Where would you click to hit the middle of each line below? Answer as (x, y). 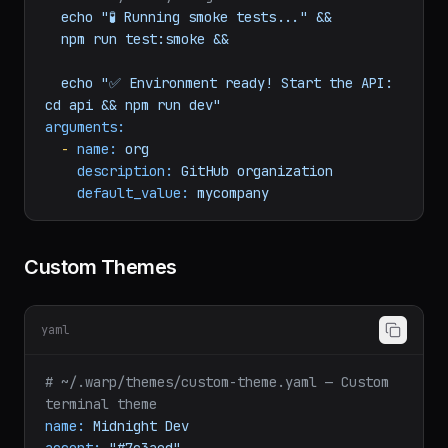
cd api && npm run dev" (133, 161)
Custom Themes (100, 323)
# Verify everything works (161, 51)
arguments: (85, 183)
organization (285, 227)
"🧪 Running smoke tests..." (204, 73)
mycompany (233, 249)
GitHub (205, 227)
